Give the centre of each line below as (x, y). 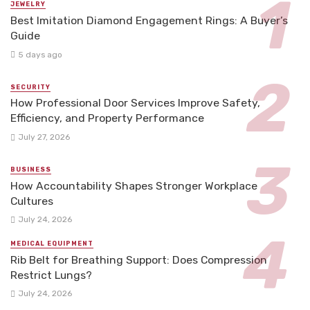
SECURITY (30, 87)
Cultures (32, 201)
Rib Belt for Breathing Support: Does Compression (139, 259)
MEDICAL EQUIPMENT (52, 244)
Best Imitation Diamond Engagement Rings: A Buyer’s (149, 21)
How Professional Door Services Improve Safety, (135, 103)
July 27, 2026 (44, 137)
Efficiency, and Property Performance (107, 118)
